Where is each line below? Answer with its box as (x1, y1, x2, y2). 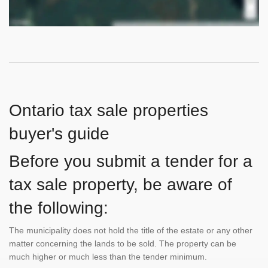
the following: (9, 199, 108, 218)
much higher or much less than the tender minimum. (9, 252, 207, 262)
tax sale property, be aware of (9, 175, 232, 194)
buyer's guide (9, 124, 109, 144)
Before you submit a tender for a (9, 152, 252, 171)
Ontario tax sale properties (9, 101, 208, 120)
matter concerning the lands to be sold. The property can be (9, 239, 236, 249)
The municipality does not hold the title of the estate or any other (9, 226, 252, 236)
